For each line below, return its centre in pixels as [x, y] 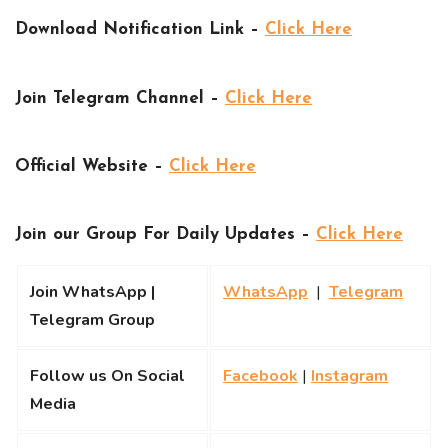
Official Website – [92, 166]
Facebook [260, 376]
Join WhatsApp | [92, 292]
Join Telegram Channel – [120, 98]
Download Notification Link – [140, 30]
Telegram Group [94, 320]
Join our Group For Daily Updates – [165, 235]
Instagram [349, 376]
